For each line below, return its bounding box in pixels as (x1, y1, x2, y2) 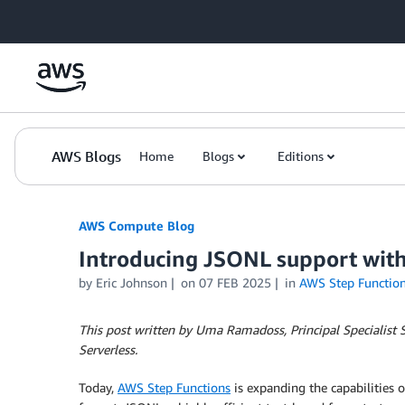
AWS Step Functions (118, 380, 231, 395)
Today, (79, 380, 118, 395)
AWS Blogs (52, 147, 121, 165)
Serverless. (79, 342, 137, 357)
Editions (278, 148, 324, 164)
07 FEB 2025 (198, 275, 271, 290)
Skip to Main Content (8, 10, 128, 25)
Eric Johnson (96, 275, 167, 290)
